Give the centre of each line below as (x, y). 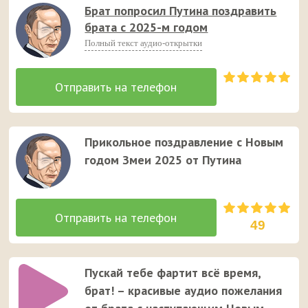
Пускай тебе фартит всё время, (173, 272)
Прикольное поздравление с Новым (184, 142)
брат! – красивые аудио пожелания (184, 290)
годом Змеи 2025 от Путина (163, 159)
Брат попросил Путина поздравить (181, 10)
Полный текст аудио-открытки (144, 43)
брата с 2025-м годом (146, 27)
